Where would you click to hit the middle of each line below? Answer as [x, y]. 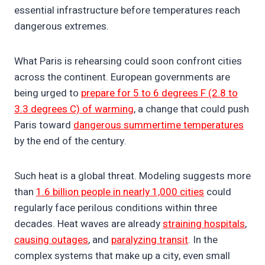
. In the [203, 240]
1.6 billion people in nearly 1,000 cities [120, 192]
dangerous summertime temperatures [159, 125]
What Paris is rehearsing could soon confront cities [128, 62]
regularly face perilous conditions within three [116, 208]
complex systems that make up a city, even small [122, 256]
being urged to [48, 93]
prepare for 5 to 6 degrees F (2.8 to [159, 93]
